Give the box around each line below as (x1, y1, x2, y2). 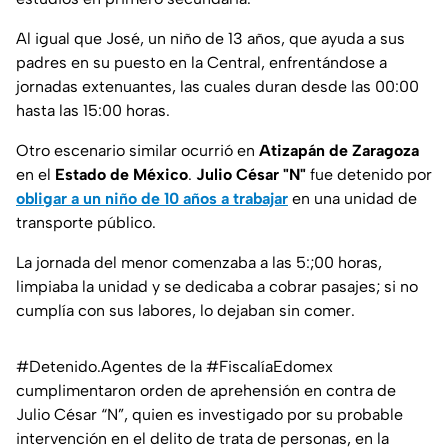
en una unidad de (288, 189, 417, 209)
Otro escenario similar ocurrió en (16, 141, 259, 161)
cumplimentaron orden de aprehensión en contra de (16, 381, 396, 401)
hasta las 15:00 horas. (16, 101, 170, 121)
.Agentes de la (97, 357, 206, 377)
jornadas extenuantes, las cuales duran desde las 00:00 (16, 77, 419, 97)
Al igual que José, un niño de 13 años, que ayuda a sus (16, 29, 405, 49)
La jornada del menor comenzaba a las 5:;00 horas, (16, 253, 382, 273)
